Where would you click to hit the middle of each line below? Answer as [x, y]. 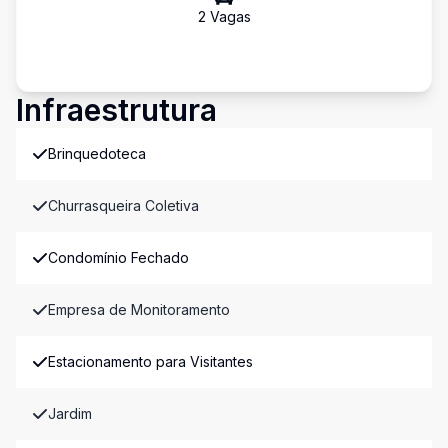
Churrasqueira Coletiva [123, 205]
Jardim [70, 413]
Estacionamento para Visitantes [150, 361]
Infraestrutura [116, 110]
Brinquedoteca [97, 153]
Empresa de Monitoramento [139, 309]
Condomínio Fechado [118, 257]
